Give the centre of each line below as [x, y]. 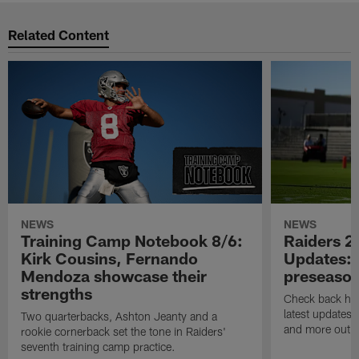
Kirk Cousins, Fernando [110, 258]
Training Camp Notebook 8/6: [132, 241]
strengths [57, 294]
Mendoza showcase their [114, 276]
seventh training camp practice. [99, 347]
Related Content [59, 34]
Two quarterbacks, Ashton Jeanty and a [119, 317]
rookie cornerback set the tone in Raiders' [124, 332]
